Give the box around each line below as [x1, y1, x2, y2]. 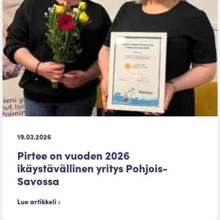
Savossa [17, 173, 59, 189]
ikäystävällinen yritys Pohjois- [17, 160, 167, 176]
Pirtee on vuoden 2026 [17, 147, 130, 163]
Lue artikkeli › [17, 196, 60, 207]
